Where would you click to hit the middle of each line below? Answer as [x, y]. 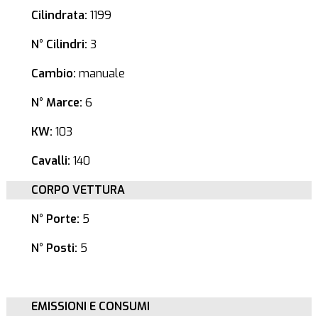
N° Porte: [55, 219]
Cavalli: [50, 161]
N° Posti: [54, 248]
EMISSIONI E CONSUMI [90, 306]
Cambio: [53, 73]
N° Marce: [56, 103]
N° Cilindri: [59, 44]
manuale [100, 73]
